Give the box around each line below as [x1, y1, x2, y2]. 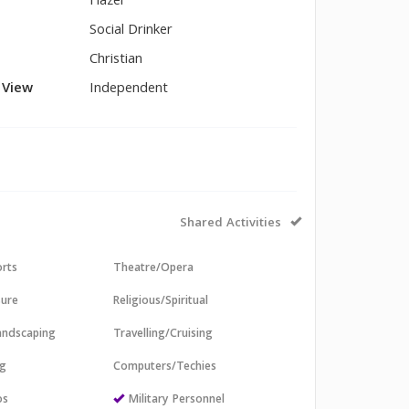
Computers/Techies [113, 358, 217, 377]
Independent [89, 78, 169, 101]
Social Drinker [89, 19, 173, 43]
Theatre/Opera [113, 259, 194, 278]
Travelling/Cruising [113, 325, 214, 344]
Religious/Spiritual [113, 292, 209, 311]
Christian [89, 48, 143, 72]
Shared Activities [180, 214, 281, 234]
